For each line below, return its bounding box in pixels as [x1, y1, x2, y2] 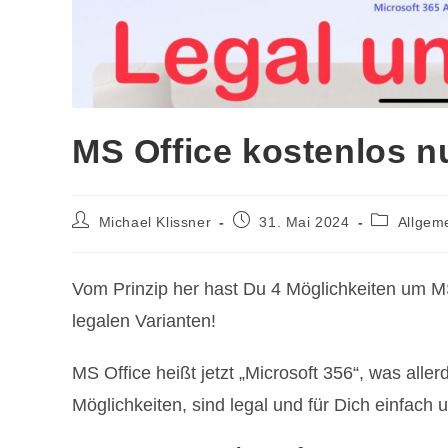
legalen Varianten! [72, 310, 216, 331]
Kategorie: [370, 229, 442, 246]
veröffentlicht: [231, 229, 326, 246]
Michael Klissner [98, 213, 212, 230]
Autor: [71, 229, 113, 246]
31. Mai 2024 [259, 213, 350, 230]
